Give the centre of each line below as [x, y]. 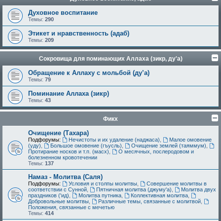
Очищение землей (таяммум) [168, 146]
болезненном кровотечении [63, 158]
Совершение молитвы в [176, 184]
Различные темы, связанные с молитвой [149, 202]
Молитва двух [198, 190]
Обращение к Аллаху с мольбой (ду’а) [89, 73]
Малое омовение [190, 140]
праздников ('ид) [49, 196]
